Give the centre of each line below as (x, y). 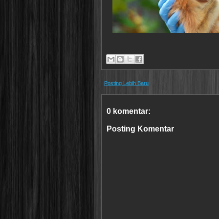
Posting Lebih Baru (126, 83)
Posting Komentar (140, 129)
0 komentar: (129, 111)
